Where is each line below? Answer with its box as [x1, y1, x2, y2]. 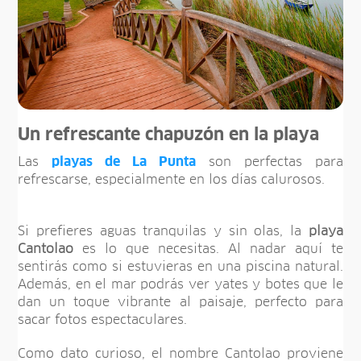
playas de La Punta [52, 155, 196, 168]
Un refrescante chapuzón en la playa [18, 127, 320, 143]
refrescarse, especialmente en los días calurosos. [18, 172, 326, 186]
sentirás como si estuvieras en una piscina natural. [18, 259, 343, 273]
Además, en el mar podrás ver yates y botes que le [18, 277, 343, 291]
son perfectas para [195, 155, 343, 168]
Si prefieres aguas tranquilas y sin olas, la [18, 224, 309, 238]
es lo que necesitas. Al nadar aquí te [73, 242, 343, 255]
